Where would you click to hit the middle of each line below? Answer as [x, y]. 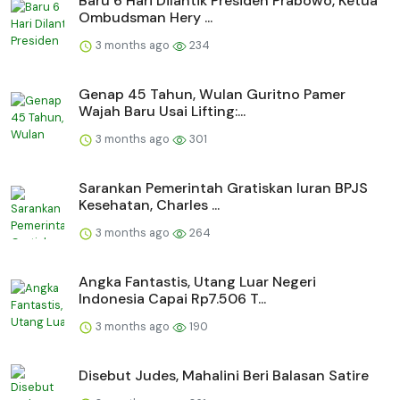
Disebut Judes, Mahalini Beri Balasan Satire [224, 376]
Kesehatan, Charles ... [149, 205]
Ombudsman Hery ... [146, 18]
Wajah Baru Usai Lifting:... [162, 112]
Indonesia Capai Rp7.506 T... [172, 299]
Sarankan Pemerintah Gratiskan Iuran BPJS [223, 188]
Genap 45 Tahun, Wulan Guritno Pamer [212, 95]
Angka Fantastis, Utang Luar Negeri [197, 282]
